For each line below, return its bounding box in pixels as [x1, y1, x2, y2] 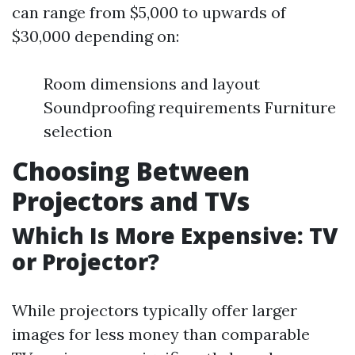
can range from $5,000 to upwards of [12, 2, 286, 22]
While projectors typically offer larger [12, 300, 297, 320]
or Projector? [12, 246, 159, 277]
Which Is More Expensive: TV [12, 220, 338, 250]
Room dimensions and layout [44, 74, 260, 94]
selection [44, 121, 113, 141]
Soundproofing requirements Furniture [44, 97, 336, 117]
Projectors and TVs [12, 184, 250, 218]
